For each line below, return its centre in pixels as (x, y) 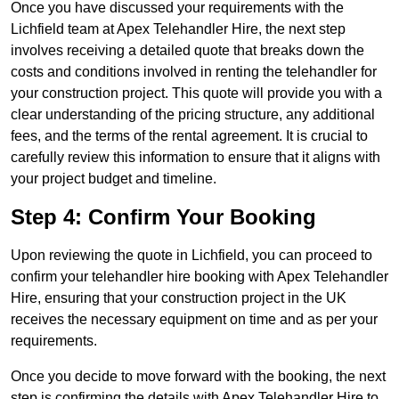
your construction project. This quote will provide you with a (196, 94)
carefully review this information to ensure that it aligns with (195, 158)
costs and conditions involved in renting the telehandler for (194, 72)
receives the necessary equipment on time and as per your (194, 320)
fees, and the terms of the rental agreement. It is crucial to (189, 136)
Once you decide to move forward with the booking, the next (198, 377)
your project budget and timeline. (114, 179)
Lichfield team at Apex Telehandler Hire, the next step (178, 29)
